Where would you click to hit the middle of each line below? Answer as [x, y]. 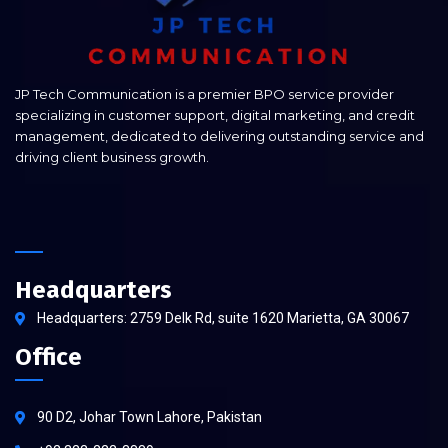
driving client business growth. [112, 156]
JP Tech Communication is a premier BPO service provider [204, 93]
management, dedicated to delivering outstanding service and [219, 135]
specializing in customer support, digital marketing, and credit [215, 114]
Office [48, 356]
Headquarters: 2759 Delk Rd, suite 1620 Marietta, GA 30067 [223, 317]
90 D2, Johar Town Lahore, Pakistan [149, 416]
